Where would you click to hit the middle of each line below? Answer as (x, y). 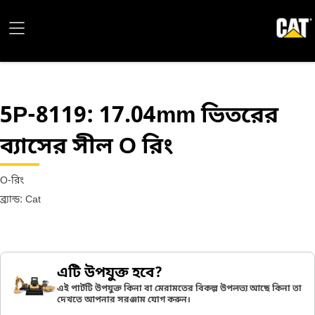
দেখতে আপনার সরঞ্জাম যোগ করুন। (124, 300)
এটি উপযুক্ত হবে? (110, 274)
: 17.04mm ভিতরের (182, 117)
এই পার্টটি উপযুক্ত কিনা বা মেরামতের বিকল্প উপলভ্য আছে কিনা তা (179, 289)
